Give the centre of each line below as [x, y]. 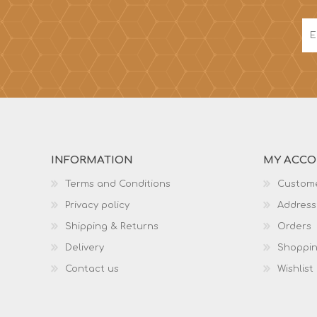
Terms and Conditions [118, 184]
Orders [294, 227]
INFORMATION [92, 161]
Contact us [92, 269]
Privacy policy [97, 206]
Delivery [85, 248]
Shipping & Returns [112, 227]
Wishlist [295, 269]
